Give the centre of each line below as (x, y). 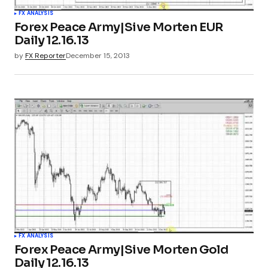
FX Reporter (45, 55)
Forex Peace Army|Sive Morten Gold (121, 249)
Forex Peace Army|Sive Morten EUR (119, 27)
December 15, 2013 (98, 55)
